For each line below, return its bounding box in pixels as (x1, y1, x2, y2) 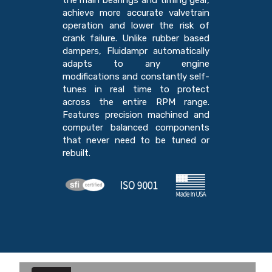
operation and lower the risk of (62, 20, 210, 32)
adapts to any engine (62, 58, 210, 70)
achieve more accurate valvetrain (62, 7, 210, 19)
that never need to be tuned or (62, 135, 210, 146)
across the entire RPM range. (62, 97, 210, 108)
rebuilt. (62, 148, 90, 159)
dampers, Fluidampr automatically (62, 46, 210, 57)
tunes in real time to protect (62, 84, 210, 95)
